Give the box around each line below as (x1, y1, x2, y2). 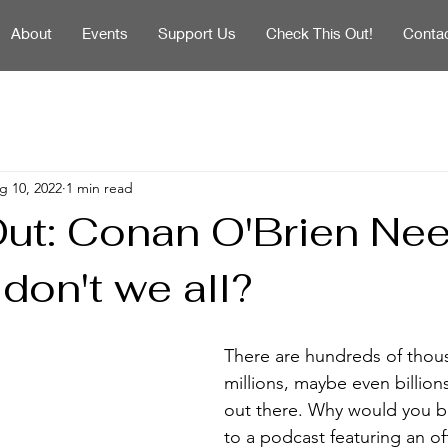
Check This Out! (266, 24, 374, 42)
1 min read (66, 178, 133, 197)
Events (82, 24, 129, 42)
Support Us (158, 24, 237, 42)
